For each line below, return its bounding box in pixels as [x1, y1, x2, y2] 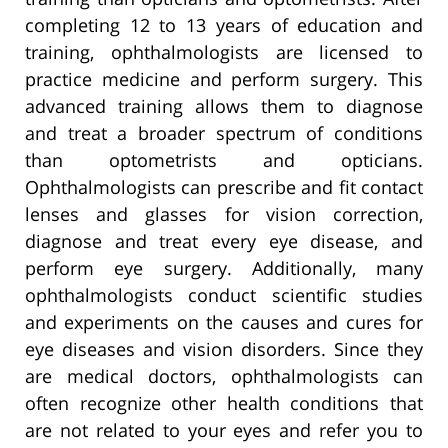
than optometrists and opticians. [25, 147, 423, 172]
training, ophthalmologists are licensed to [25, 39, 423, 64]
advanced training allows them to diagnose [25, 93, 423, 118]
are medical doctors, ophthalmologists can [25, 363, 423, 388]
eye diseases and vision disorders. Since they [25, 336, 423, 361]
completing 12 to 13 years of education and [25, 12, 423, 37]
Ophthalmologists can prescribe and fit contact [25, 174, 423, 199]
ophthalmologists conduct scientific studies [25, 282, 423, 307]
